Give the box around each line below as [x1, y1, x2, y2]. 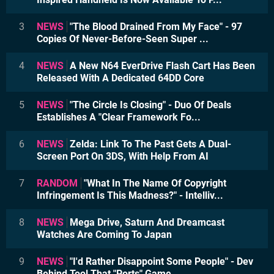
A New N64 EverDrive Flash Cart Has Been [67, 60, 255, 72]
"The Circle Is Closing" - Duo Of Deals [67, 99, 231, 111]
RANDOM [37, 177, 78, 189]
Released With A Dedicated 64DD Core [37, 72, 204, 84]
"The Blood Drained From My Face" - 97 [67, 21, 242, 32]
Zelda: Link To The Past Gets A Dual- [67, 138, 231, 150]
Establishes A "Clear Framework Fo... [37, 111, 201, 123]
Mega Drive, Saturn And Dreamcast [67, 217, 224, 228]
